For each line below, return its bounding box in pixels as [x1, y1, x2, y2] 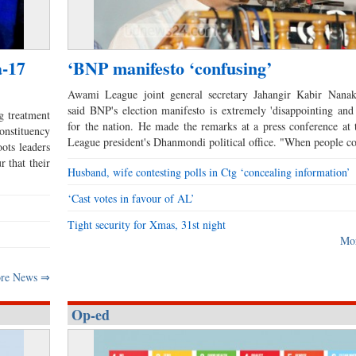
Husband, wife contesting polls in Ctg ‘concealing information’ [68, 164, 351, 180]
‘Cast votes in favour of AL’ [68, 191, 195, 207]
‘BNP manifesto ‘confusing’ [68, 55, 273, 82]
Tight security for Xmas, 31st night [68, 217, 226, 233]
